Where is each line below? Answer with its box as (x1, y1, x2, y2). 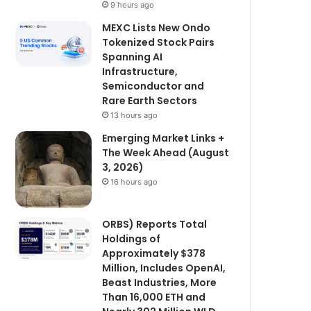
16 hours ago (110, 177, 158, 187)
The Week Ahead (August (102, 146, 230, 160)
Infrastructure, (102, 65, 178, 78)
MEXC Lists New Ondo (102, 21, 211, 35)
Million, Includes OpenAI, (102, 261, 226, 275)
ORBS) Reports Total (102, 217, 208, 231)
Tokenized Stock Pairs (102, 35, 215, 49)
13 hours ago (110, 110, 158, 120)
